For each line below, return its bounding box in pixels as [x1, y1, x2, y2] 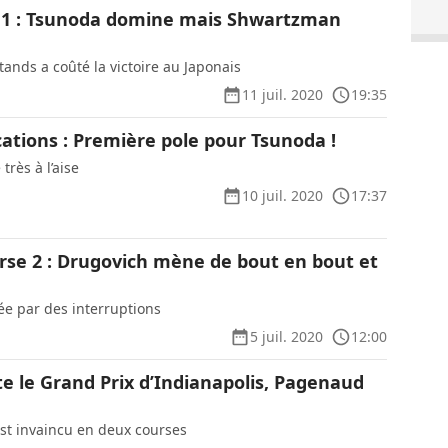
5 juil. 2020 [249, 327, 323, 346]
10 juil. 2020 [241, 186, 323, 205]
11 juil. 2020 [241, 85, 323, 104]
